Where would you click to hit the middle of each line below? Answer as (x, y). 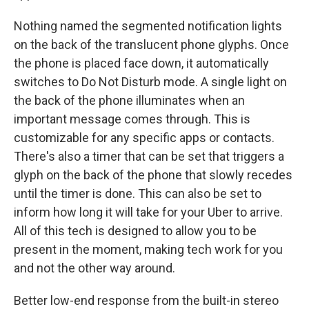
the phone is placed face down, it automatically (141, 63)
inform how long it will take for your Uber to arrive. (148, 212)
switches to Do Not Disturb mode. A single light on (150, 82)
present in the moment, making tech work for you (148, 249)
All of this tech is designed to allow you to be (135, 231)
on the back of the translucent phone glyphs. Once (151, 44)
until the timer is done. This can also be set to (138, 193)
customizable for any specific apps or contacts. (144, 138)
